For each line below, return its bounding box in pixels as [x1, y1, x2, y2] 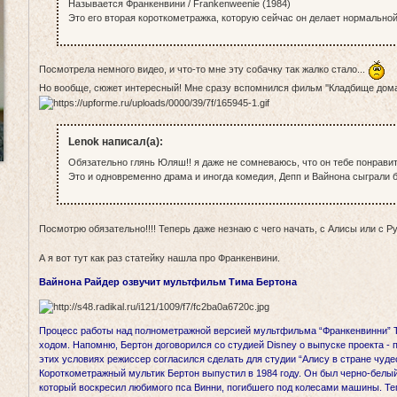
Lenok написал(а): [67, 135, 163, 148]
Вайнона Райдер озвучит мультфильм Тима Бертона [39, 276, 298, 287]
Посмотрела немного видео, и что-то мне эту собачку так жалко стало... [39, 64, 369, 75]
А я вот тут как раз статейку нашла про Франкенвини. [39, 252, 281, 263]
